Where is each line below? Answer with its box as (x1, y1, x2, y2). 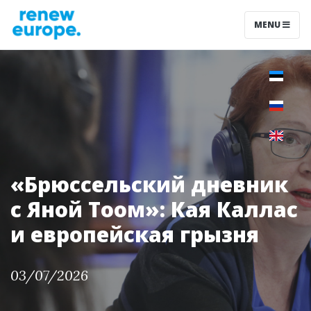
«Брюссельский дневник (10, 170, 288, 199)
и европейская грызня (10, 220, 259, 249)
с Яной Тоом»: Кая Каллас (10, 195, 298, 224)
